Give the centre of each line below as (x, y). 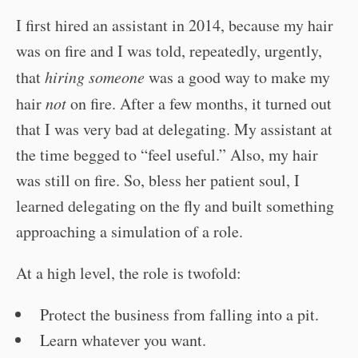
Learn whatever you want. (123, 340)
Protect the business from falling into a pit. (179, 314)
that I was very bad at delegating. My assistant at (174, 129)
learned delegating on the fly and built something (175, 206)
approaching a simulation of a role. (129, 231)
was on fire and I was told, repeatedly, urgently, (169, 51)
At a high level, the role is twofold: (129, 273)
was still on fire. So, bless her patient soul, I (158, 180)
